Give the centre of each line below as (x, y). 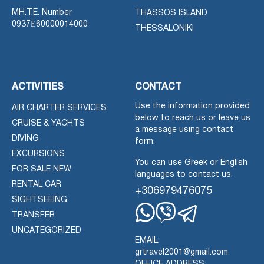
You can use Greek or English (191, 163)
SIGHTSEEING (39, 200)
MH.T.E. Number (42, 12)
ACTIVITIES (38, 87)
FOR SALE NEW (42, 169)
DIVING (25, 138)
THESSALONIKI (164, 28)
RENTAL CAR (37, 184)
